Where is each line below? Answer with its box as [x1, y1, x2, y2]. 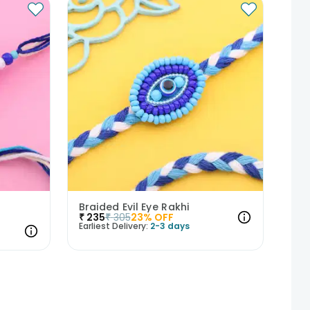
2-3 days [149, 219, 190, 232]
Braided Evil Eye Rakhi [78, 199, 190, 214]
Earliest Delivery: [78, 219, 148, 232]
